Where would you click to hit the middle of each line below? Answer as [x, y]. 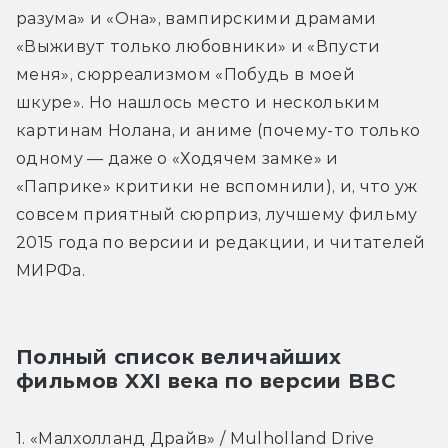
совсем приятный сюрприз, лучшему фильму [217, 214]
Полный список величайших [179, 356]
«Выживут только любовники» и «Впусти [198, 46]
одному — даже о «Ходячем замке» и [177, 158]
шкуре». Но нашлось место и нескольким [198, 102]
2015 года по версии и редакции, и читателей [221, 242]
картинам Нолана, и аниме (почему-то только [218, 130]
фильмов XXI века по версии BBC [206, 380]
